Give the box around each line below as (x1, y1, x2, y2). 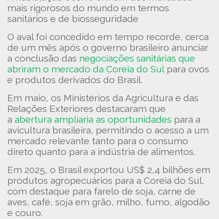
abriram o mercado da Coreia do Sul (7, 64, 164, 74)
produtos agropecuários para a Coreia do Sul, (7, 175, 204, 186)
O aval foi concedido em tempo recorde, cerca (7, 31, 209, 42)
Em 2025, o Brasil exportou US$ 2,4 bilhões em (7, 164, 210, 175)
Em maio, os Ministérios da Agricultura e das (7, 92, 198, 103)
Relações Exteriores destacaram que (7, 103, 166, 114)
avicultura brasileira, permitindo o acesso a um (7, 125, 209, 135)
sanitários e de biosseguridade (7, 13, 138, 24)
